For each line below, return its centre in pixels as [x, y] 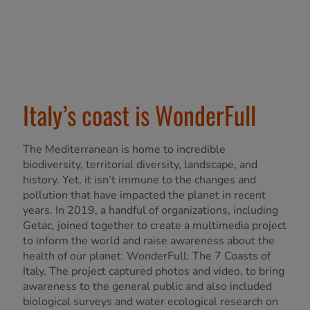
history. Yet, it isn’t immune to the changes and [139, 180]
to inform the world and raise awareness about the [149, 241]
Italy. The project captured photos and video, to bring [154, 272]
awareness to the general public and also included [147, 287]
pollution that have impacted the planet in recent [144, 195]
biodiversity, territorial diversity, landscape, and [140, 165]
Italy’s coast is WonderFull [139, 115]
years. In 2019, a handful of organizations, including [151, 211]
